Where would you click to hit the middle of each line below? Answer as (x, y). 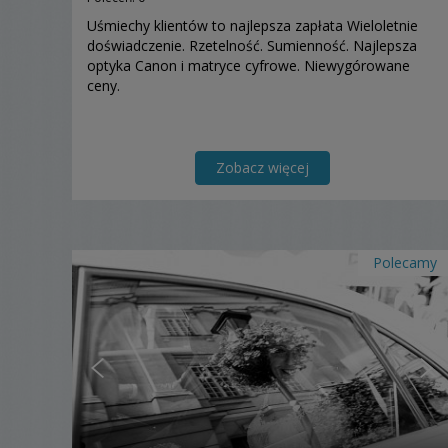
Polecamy (405, 263)
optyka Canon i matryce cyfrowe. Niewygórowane (248, 66)
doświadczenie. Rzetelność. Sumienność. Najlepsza (252, 46)
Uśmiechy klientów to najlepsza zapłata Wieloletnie (252, 26)
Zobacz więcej (262, 168)
